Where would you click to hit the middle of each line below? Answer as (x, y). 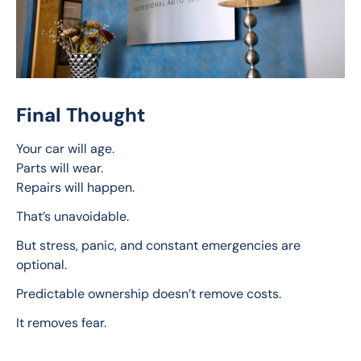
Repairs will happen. (75, 187)
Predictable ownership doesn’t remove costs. (149, 293)
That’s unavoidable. (73, 216)
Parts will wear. (60, 168)
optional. (41, 264)
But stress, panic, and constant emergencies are (160, 245)
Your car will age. (65, 148)
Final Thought (81, 114)
